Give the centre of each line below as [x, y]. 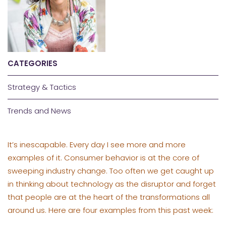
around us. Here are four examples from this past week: [110, 210]
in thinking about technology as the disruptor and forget [112, 184]
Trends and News [39, 110]
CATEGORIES [33, 63]
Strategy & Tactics [42, 87]
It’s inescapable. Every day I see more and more [97, 144]
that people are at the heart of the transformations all [109, 197]
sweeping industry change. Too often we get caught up [111, 171]
